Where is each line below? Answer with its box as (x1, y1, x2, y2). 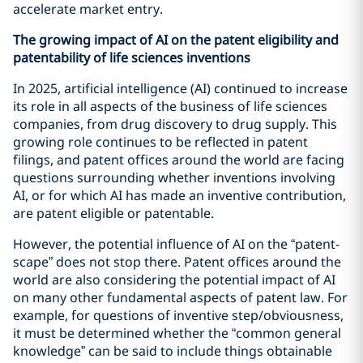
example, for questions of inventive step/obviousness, (13, 306, 344, 324)
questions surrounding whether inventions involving (13, 169, 335, 186)
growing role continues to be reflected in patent (13, 133, 308, 151)
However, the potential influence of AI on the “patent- (13, 235, 340, 253)
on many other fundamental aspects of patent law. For (13, 288, 348, 306)
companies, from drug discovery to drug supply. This (13, 115, 337, 133)
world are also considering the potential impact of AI (13, 271, 335, 288)
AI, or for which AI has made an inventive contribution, (13, 186, 346, 204)
